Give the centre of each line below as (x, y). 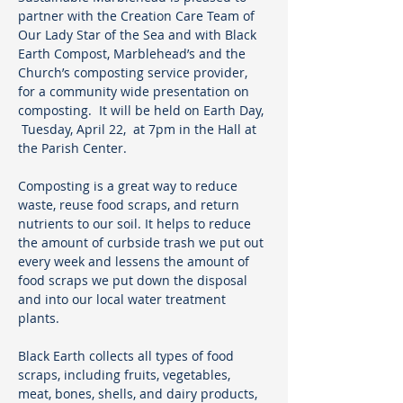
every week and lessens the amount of (135, 261)
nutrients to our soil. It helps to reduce (136, 224)
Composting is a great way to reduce (130, 186)
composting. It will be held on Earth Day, (143, 110)
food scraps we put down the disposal (134, 280)
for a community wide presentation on (135, 91)
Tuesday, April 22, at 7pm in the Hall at (139, 129)
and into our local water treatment (124, 299)
